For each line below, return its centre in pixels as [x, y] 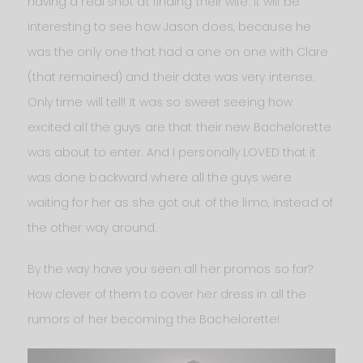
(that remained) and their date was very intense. [171, 77]
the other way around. [92, 227]
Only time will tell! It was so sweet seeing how [160, 102]
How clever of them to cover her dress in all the [167, 294]
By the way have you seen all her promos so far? [170, 269]
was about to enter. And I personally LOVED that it [172, 152]
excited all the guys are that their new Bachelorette [179, 127]
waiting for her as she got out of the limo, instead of [180, 202]
